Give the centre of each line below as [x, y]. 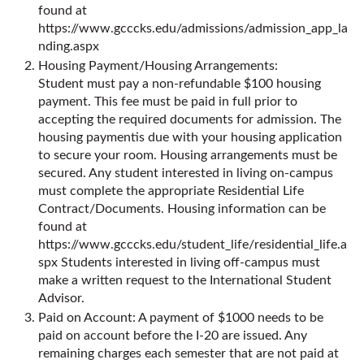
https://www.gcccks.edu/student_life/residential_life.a [193, 245]
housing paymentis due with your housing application [190, 137]
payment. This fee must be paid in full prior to [168, 102]
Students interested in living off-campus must [189, 262]
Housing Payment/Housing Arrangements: [158, 66]
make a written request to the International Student [185, 280]
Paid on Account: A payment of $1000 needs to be [181, 318]
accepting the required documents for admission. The [190, 119]
